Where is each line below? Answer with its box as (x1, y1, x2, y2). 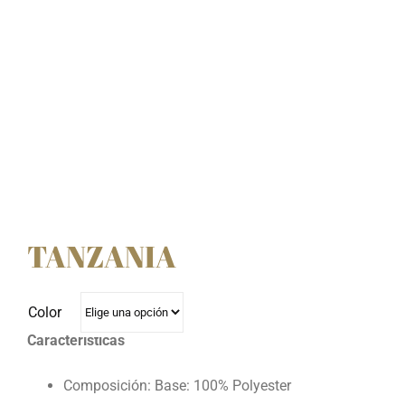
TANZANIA (26, 236, 176, 278)
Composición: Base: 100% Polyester (62, 377, 291, 395)
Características (26, 332, 125, 350)
